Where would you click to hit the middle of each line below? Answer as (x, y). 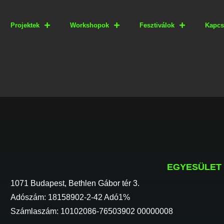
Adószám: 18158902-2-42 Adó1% (70, 197)
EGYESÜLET (194, 167)
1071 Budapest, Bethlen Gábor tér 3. (75, 183)
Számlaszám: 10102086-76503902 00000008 (92, 211)
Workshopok (89, 25)
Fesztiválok (157, 25)
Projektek (25, 25)
